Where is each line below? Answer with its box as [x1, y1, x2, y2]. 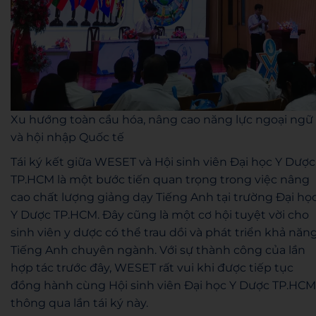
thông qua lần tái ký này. [11, 296, 148, 310]
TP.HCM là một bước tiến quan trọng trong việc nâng [11, 172, 310, 186]
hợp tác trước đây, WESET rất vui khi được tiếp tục [11, 260, 293, 274]
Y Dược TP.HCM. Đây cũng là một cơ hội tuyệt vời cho [11, 207, 309, 221]
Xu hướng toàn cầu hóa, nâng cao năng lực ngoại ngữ [11, 112, 313, 126]
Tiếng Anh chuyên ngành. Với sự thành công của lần [11, 243, 305, 257]
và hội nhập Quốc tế [11, 130, 124, 144]
